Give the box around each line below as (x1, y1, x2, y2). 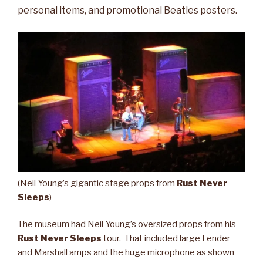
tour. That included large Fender (102, 233, 230, 244)
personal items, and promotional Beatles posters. (18, 5, 237, 16)
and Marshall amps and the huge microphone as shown (18, 247, 234, 258)
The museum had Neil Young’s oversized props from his (18, 219, 236, 230)
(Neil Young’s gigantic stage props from (18, 177, 177, 188)
